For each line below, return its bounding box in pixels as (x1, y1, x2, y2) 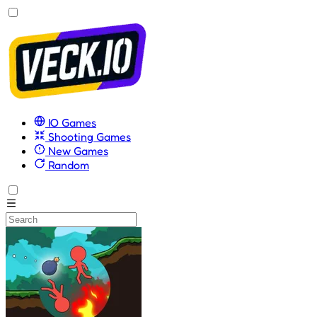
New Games (45, 144, 108, 158)
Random (45, 158, 89, 172)
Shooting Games (45, 129, 131, 144)
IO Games (45, 115, 96, 129)
